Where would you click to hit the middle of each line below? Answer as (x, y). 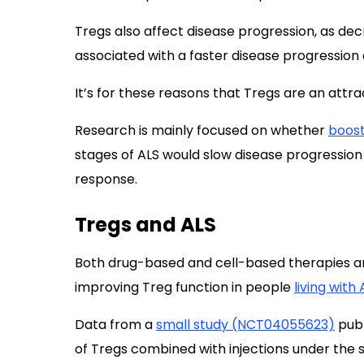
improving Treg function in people (184, 287)
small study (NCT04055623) (245, 325)
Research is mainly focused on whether (201, 130)
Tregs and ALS (145, 225)
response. (106, 179)
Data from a (115, 325)
